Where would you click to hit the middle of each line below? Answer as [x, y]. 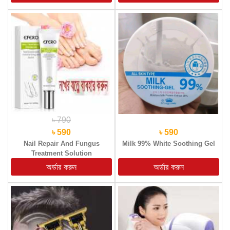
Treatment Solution [61, 153]
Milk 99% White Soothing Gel [169, 143]
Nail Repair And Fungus [61, 143]
